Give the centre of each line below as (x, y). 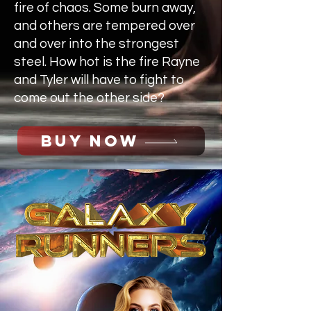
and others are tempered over (104, 26)
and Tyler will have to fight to (99, 80)
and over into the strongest (96, 44)
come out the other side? (89, 98)
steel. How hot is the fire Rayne (107, 62)
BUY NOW (90, 141)
